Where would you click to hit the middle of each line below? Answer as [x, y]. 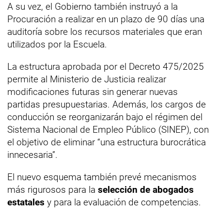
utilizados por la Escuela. [57, 44]
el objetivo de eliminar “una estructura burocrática [107, 142]
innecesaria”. [32, 155]
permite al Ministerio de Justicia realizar [87, 79]
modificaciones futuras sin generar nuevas [93, 92]
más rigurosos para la [53, 190]
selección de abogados [146, 190]
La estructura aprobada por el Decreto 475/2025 [106, 67]
